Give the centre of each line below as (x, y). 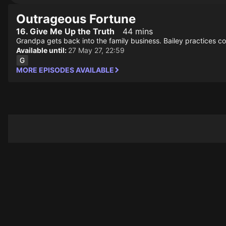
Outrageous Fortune (76, 19)
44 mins (138, 31)
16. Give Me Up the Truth (65, 31)
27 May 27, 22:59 (96, 50)
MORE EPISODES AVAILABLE (65, 70)
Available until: (42, 50)
